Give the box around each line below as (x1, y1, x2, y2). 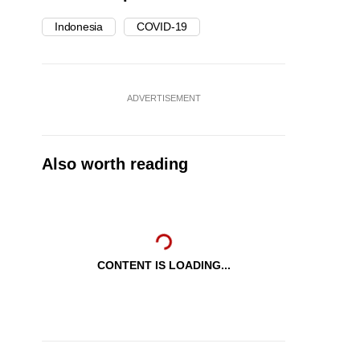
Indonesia (55, 20, 103, 34)
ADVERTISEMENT (126, 93, 201, 104)
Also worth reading (42, 155, 188, 174)
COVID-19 (136, 20, 188, 34)
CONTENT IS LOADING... (96, 259, 231, 272)
